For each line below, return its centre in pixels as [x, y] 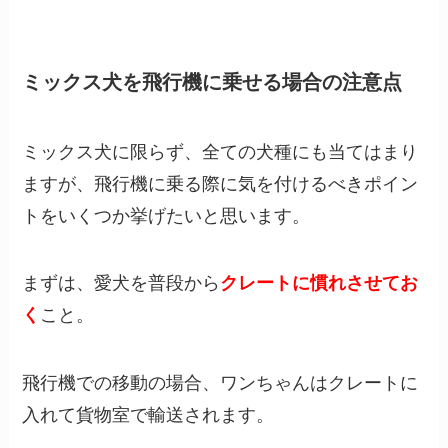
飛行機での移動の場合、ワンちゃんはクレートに [220, 383]
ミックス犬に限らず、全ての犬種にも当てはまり [220, 151]
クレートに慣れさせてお [319, 283]
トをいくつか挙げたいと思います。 [166, 215]
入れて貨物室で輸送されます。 [148, 415]
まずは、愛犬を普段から [121, 283]
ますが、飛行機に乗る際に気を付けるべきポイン [220, 183]
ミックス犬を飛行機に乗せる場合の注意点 [212, 82]
